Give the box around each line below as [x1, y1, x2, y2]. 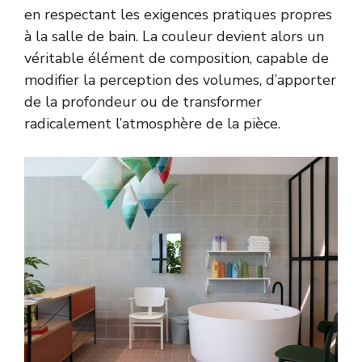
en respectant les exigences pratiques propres [24, 4, 332, 24]
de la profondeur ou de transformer [24, 91, 262, 112]
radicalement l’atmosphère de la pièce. [24, 113, 280, 133]
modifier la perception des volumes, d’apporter [24, 69, 336, 90]
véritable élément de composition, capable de [24, 48, 329, 68]
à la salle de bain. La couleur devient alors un [24, 26, 324, 46]
